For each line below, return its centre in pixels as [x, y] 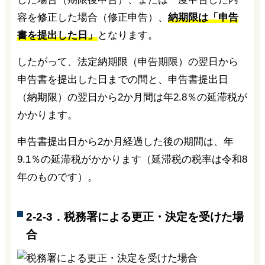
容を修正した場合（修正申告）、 [92, 17]
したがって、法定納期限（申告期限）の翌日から [127, 62]
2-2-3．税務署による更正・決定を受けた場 [135, 217]
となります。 [127, 35]
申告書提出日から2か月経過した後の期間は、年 [125, 141]
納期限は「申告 [203, 17]
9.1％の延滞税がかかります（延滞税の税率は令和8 [132, 159]
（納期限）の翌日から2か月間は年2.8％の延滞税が [132, 97]
